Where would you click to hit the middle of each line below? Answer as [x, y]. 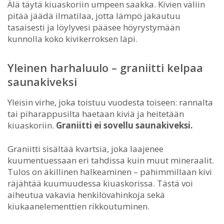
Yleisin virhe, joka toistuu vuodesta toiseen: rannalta [110, 102]
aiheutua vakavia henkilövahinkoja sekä [86, 194]
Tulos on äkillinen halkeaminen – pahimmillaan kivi [110, 171]
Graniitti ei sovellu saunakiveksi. [124, 125]
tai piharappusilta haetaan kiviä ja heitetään [96, 113]
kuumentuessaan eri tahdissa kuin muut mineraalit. [111, 160]
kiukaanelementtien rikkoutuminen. [78, 206]
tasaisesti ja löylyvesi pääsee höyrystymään [94, 27]
